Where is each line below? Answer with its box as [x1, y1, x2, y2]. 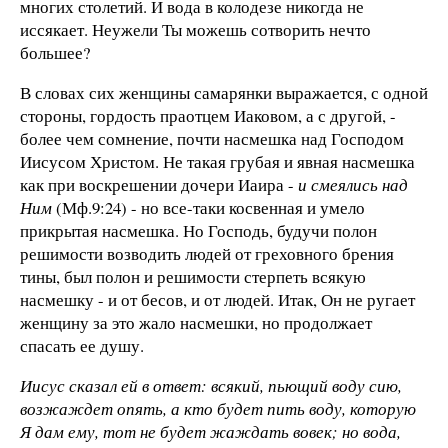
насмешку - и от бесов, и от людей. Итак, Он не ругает [20, 287, 415, 311]
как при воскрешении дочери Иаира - [20, 172, 298, 196]
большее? [20, 41, 90, 65]
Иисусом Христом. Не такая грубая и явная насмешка [20, 149, 415, 173]
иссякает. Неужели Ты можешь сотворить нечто [20, 18, 371, 42]
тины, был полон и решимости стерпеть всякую [20, 264, 366, 288]
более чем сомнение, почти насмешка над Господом [20, 126, 404, 150]
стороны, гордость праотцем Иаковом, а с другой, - [20, 103, 396, 127]
